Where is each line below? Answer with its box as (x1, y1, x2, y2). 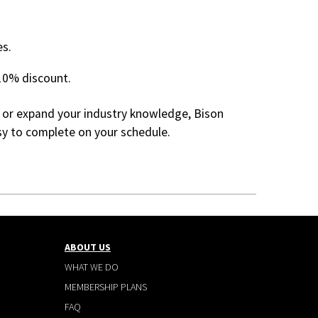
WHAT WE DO (65, 260, 119, 273)
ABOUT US (65, 240, 111, 253)
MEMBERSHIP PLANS (65, 280, 147, 293)
